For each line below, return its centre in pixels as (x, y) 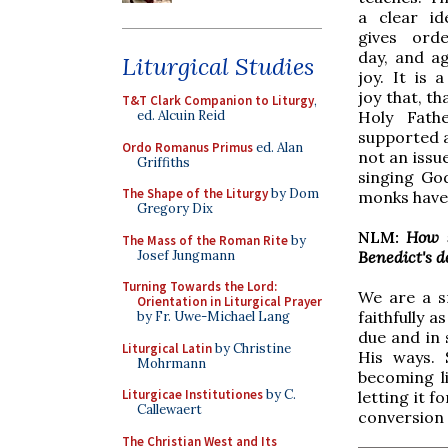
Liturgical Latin (167, 348)
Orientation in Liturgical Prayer (229, 301)
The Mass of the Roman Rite (205, 240)
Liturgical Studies (218, 66)
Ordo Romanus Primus (187, 147)
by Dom (293, 193)
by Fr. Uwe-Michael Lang (213, 316)
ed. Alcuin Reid (181, 115)
